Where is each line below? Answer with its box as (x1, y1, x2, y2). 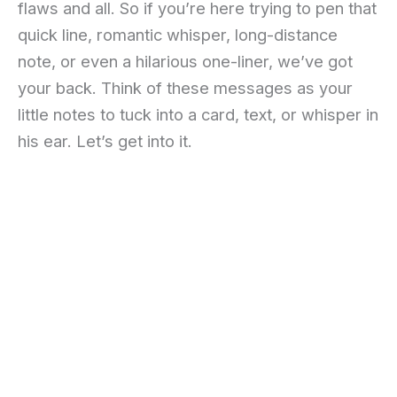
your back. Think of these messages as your (18, 78, 353, 98)
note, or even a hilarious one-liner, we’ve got (18, 51, 353, 72)
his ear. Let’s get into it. (18, 131, 192, 152)
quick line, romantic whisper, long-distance (18, 25, 338, 45)
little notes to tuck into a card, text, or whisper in (18, 105, 378, 125)
